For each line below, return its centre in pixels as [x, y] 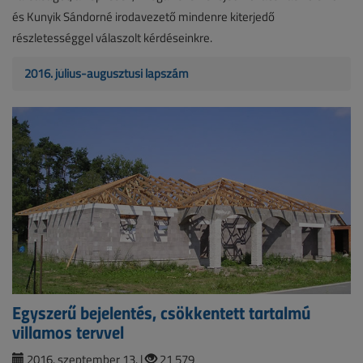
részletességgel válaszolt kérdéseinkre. [112, 37]
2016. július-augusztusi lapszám [107, 73]
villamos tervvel [68, 332]
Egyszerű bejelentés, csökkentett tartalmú [161, 312]
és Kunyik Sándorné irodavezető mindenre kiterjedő [143, 16]
